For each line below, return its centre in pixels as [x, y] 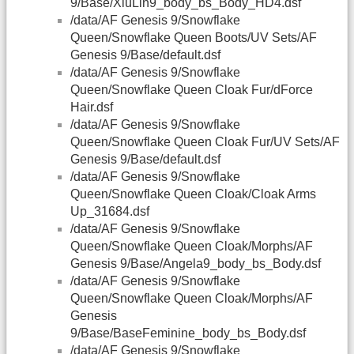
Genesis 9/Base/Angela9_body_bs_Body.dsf [196, 264]
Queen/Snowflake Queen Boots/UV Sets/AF [194, 38]
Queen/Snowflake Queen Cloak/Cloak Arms [193, 194]
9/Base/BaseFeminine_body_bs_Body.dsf [188, 333]
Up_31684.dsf [110, 212]
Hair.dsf [92, 107]
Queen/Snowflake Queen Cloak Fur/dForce [192, 90]
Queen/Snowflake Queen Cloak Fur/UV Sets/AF [205, 142]
